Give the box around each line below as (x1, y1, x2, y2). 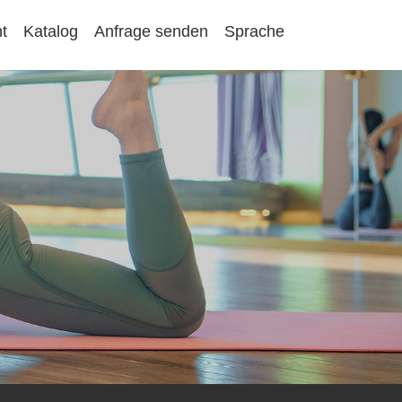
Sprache (224, 22, 285, 41)
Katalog (23, 22, 79, 41)
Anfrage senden (94, 22, 209, 41)
